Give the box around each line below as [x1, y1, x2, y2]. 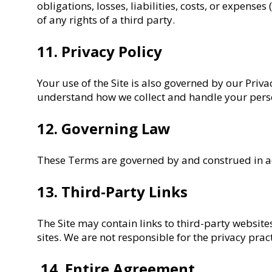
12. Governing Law [37, 118, 171, 138]
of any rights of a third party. [37, 12, 175, 27]
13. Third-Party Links [37, 181, 188, 202]
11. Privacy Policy [37, 41, 163, 61]
